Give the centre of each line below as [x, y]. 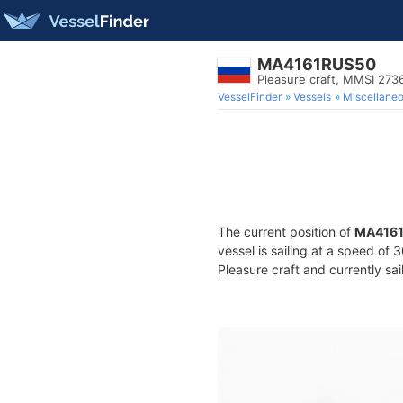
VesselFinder [250, 97]
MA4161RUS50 [317, 64]
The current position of [286, 232]
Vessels [312, 97]
